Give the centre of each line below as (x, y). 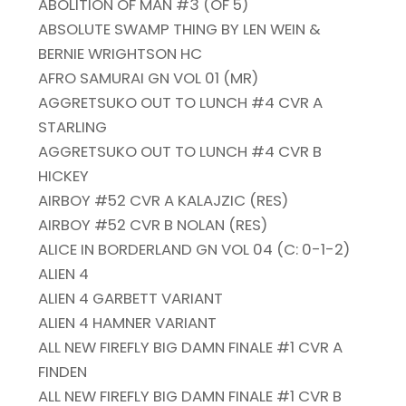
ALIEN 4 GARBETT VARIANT (131, 299)
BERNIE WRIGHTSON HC (121, 54)
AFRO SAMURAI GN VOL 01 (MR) (149, 78)
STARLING (73, 127)
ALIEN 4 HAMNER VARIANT (128, 323)
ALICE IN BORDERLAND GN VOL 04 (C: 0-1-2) (194, 250)
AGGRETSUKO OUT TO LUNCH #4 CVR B (180, 152)
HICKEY (64, 176)
